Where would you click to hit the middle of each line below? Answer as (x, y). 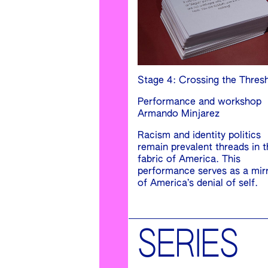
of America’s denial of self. (198, 183)
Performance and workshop (200, 102)
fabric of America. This (189, 159)
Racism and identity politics (199, 135)
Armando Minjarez (179, 114)
